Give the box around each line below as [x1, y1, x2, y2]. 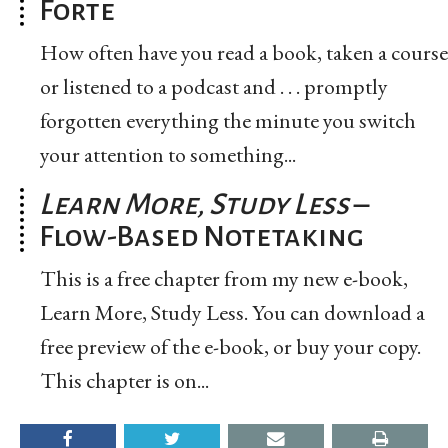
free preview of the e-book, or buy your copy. [40, 331, 421, 361]
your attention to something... [40, 139, 296, 169]
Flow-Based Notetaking [39, 219, 364, 252]
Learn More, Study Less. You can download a [40, 297, 425, 327]
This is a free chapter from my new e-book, [40, 263, 408, 293]
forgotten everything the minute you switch [40, 105, 416, 135]
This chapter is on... [40, 365, 209, 395]
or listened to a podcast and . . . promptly [40, 71, 388, 101]
